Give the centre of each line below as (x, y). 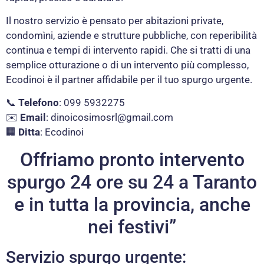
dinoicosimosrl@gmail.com (112, 118)
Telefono (39, 103)
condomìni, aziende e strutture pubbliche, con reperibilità (131, 35)
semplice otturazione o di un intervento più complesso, (127, 65)
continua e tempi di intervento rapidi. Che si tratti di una (128, 50)
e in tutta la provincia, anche (132, 204)
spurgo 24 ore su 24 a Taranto (132, 182)
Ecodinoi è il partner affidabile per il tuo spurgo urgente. (129, 79)
